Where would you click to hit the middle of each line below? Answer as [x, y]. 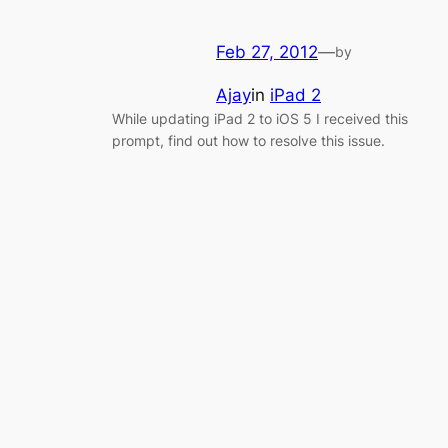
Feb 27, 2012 [267, 51]
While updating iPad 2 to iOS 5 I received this [260, 118]
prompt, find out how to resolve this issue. [248, 140]
